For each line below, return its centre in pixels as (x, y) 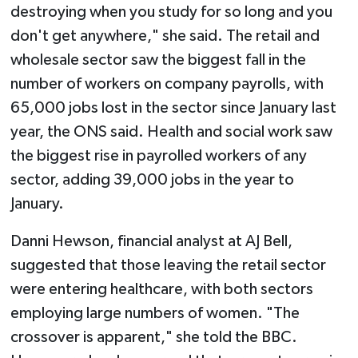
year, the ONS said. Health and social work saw (171, 132)
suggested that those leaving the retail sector (168, 266)
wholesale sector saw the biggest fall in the (158, 60)
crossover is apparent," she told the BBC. (153, 338)
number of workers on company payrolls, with (167, 84)
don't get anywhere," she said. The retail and (165, 36)
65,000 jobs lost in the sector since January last (173, 108)
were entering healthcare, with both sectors (161, 290)
